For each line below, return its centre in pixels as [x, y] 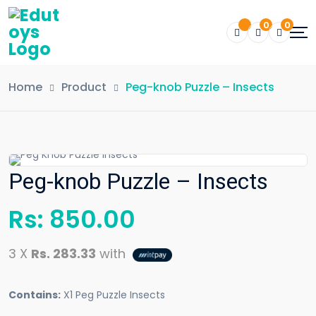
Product [84, 87]
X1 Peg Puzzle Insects [113, 294]
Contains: [35, 294]
